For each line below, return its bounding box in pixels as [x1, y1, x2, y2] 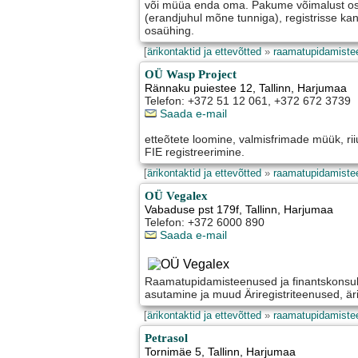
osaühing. [145, 24, 195, 38]
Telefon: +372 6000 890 [145, 216, 265, 229]
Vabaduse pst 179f [145, 203, 240, 217]
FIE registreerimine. [145, 145, 245, 159]
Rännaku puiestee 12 [145, 82, 253, 95]
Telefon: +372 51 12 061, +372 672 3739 [145, 94, 352, 108]
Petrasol [145, 331, 189, 345]
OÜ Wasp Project [145, 67, 237, 82]
